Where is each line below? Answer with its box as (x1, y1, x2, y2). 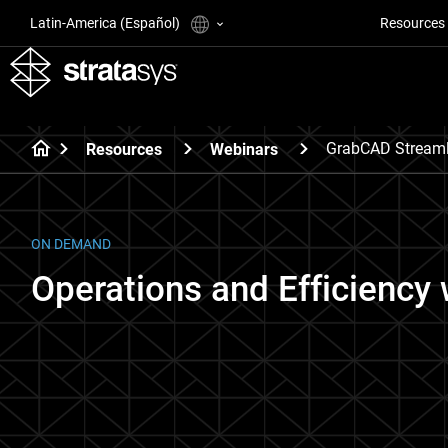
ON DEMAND (31, 236, 111, 252)
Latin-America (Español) (30, 15, 183, 31)
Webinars (210, 139, 278, 159)
